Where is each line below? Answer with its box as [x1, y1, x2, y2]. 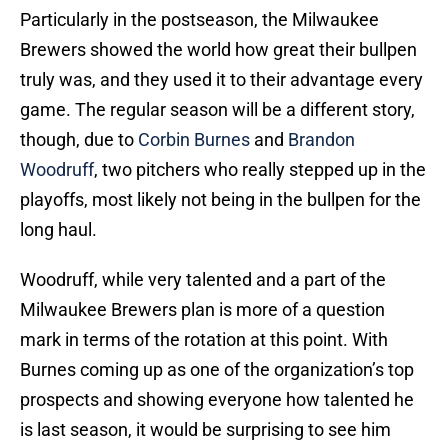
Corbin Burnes [138, 129, 250, 151]
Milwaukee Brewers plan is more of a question [20, 299, 385, 321]
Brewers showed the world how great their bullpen [20, 39, 417, 61]
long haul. [20, 219, 97, 241]
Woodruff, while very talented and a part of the [20, 269, 386, 291]
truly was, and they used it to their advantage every [20, 69, 423, 91]
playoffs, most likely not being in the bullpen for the [20, 189, 421, 211]
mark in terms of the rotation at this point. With [20, 329, 388, 351]
